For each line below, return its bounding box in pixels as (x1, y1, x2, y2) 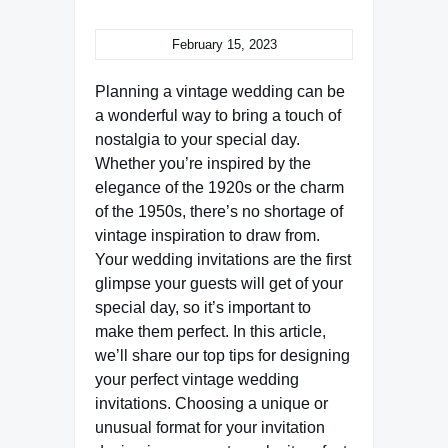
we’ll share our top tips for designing (95, 347, 350, 364)
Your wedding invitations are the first (95, 251, 351, 268)
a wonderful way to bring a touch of (95, 107, 341, 124)
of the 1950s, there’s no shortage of (95, 203, 343, 220)
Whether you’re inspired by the (95, 155, 311, 172)
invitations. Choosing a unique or (95, 395, 328, 412)
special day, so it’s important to (95, 299, 311, 316)
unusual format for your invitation (95, 419, 325, 436)
